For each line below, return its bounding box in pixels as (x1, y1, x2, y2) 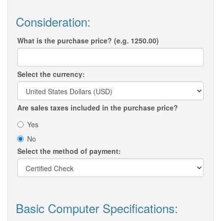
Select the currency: (17, 69, 85, 79)
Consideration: (16, 13, 91, 31)
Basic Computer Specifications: (16, 199, 178, 217)
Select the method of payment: (17, 146, 121, 156)
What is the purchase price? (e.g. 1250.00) (17, 36, 159, 46)
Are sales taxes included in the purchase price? (17, 103, 178, 113)
